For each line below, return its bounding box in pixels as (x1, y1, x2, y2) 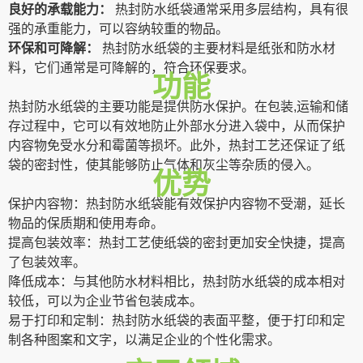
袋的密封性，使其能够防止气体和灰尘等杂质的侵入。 (8, 158, 319, 172)
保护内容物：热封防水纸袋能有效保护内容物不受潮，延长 (8, 197, 345, 211)
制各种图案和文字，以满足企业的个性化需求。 (8, 333, 280, 347)
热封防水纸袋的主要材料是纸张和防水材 (102, 41, 335, 55)
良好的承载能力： (8, 2, 115, 16)
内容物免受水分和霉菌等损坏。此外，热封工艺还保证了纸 (8, 139, 345, 152)
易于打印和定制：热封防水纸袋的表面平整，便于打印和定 (8, 314, 345, 327)
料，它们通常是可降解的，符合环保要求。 (8, 61, 254, 75)
